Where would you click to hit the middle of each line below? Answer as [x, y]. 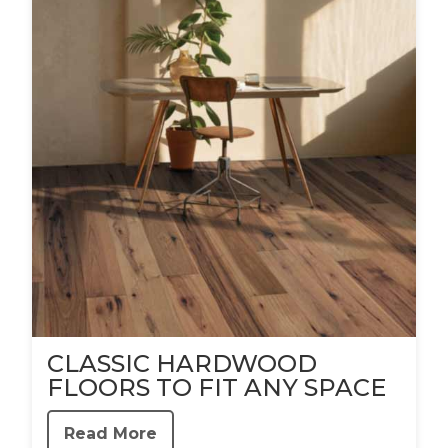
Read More [110, 433]
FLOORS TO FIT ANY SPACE [216, 387]
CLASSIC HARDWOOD [182, 363]
